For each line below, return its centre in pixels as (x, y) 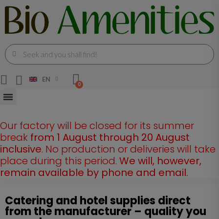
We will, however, (160, 161)
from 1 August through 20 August (110, 137)
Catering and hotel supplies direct (98, 200)
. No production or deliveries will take (129, 149)
